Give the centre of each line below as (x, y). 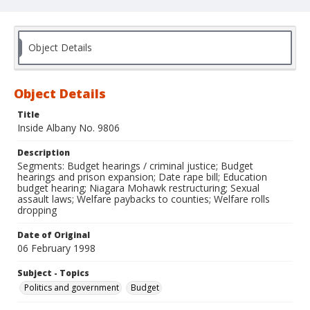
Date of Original (54, 235)
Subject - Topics (53, 273)
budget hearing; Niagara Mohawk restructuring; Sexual (138, 188)
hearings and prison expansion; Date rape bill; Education (142, 177)
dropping (37, 210)
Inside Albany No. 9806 (69, 128)
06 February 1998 (56, 248)
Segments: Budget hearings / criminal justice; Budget (135, 166)
